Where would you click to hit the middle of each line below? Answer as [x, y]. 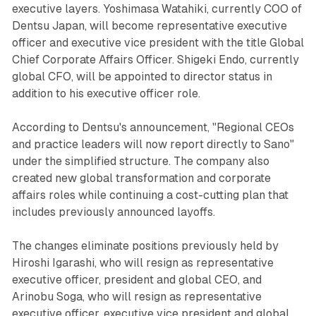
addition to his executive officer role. [106, 93]
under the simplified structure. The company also [140, 161]
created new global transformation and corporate [141, 178]
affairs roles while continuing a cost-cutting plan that [150, 195]
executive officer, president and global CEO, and [136, 279]
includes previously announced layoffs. [113, 212]
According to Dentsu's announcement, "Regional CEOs [153, 127]
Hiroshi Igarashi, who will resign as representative [142, 262]
